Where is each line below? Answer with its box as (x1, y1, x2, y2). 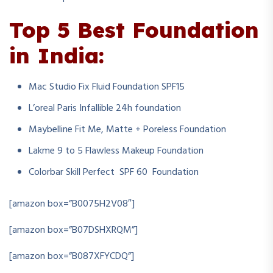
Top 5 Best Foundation (9, 16, 259, 43)
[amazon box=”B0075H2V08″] (9, 196, 135, 212)
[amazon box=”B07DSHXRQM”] (9, 222, 138, 238)
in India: (9, 41, 104, 69)
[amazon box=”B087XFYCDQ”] (9, 249, 134, 264)
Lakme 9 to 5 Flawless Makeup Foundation (29, 143, 204, 159)
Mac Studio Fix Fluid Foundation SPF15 (29, 79, 185, 95)
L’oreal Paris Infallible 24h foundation (29, 101, 181, 116)
